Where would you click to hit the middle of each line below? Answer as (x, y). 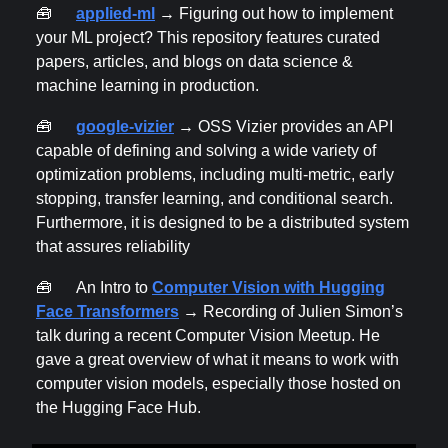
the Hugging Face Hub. (118, 407)
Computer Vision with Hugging (268, 287)
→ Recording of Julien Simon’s (291, 311)
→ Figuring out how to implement (274, 13)
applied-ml (115, 13)
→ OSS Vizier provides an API (283, 126)
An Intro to (114, 287)
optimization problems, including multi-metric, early (215, 174)
